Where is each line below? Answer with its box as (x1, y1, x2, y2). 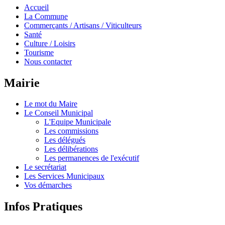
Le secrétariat (24, 163, 66, 172)
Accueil (24, 3, 49, 12)
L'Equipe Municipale (44, 118, 111, 127)
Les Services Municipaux (24, 172, 104, 181)
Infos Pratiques (4, 200, 82, 213)
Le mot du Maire (24, 99, 77, 108)
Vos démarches (24, 181, 72, 190)
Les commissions (44, 127, 98, 136)
